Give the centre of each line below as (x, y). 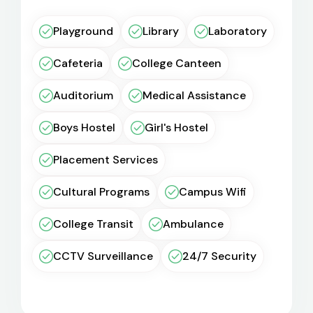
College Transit (93, 224)
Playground (83, 31)
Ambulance (193, 224)
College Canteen (177, 63)
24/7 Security (219, 256)
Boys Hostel (84, 128)
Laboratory (238, 31)
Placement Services (105, 160)
